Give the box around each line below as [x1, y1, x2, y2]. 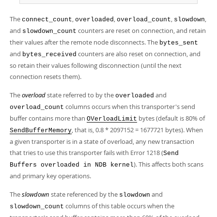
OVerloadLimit [87, 115, 137, 123]
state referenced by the [49, 190, 119, 199]
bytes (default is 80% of [137, 114, 205, 123]
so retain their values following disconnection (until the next [10, 61, 182, 70]
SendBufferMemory [10, 127, 72, 134]
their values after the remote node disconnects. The [10, 38, 159, 46]
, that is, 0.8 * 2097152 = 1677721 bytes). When [72, 125, 203, 134]
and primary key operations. [10, 171, 91, 180]
